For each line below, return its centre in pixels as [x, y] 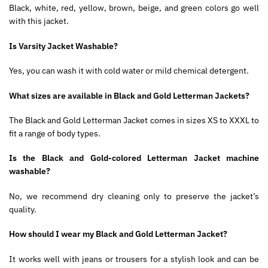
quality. [23, 209]
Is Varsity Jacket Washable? [63, 46]
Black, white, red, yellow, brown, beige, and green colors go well [134, 8]
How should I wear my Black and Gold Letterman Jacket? [118, 234]
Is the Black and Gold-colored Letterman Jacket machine [134, 158]
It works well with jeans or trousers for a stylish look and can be [134, 259]
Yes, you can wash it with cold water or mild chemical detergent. [129, 71]
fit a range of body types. [55, 133]
